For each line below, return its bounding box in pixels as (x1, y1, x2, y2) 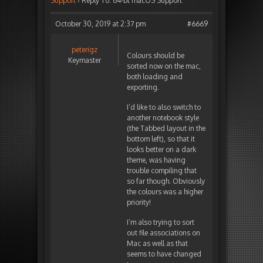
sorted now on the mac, (127, 62, 201, 71)
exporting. (127, 83, 159, 92)
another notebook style (127, 113, 199, 123)
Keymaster (68, 56, 101, 65)
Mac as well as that (127, 239, 188, 248)
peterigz (71, 45, 97, 55)
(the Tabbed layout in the (127, 124, 205, 133)
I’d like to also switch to (127, 103, 201, 112)
